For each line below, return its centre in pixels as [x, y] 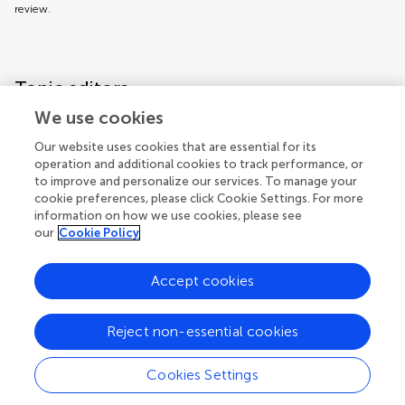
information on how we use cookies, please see [169, 216]
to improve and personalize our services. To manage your [196, 181]
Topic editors [71, 88]
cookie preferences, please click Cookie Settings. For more [199, 198]
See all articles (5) [153, 286]
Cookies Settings [202, 375]
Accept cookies [202, 281]
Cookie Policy [99, 233]
